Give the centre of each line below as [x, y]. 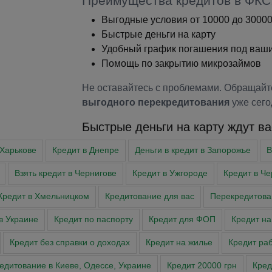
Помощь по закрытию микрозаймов [181, 64]
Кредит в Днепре [86, 151]
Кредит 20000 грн [202, 266]
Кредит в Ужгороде [170, 174]
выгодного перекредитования [155, 103]
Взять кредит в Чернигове [66, 174]
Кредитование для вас [149, 197]
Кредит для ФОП [182, 220]
